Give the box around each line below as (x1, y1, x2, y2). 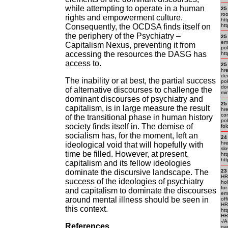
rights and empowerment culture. (65, 13, 183, 22)
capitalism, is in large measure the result (65, 104, 210, 112)
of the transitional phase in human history (65, 113, 213, 122)
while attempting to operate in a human (65, 4, 205, 13)
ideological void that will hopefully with (65, 140, 204, 149)
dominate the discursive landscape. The (65, 168, 209, 177)
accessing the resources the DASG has (65, 50, 207, 59)
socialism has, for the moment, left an (65, 131, 198, 140)
